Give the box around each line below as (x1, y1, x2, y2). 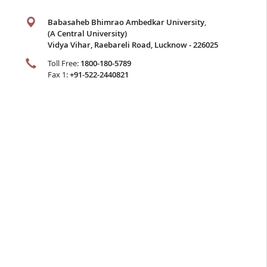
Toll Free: (47, 57, 80, 69)
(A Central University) (47, 27, 127, 39)
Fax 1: (47, 69, 70, 80)
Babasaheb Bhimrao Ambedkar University (47, 16, 204, 27)
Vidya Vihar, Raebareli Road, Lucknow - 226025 (47, 39, 218, 50)
